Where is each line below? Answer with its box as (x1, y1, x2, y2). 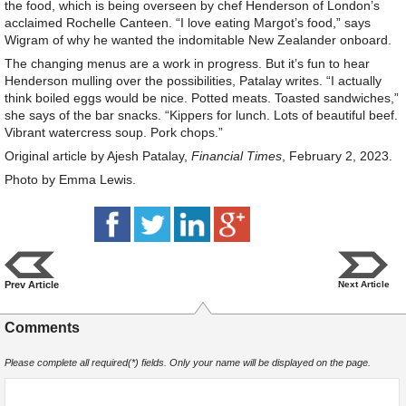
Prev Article (5, 279, 59, 291)
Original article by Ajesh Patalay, (5, 149, 191, 164)
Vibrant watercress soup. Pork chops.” (5, 125, 223, 140)
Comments (5, 319, 80, 336)
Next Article (337, 279, 390, 290)
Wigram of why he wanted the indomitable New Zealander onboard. (5, 33, 391, 48)
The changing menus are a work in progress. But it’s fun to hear (5, 56, 370, 72)
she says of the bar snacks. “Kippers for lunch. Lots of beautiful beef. (5, 108, 398, 123)
